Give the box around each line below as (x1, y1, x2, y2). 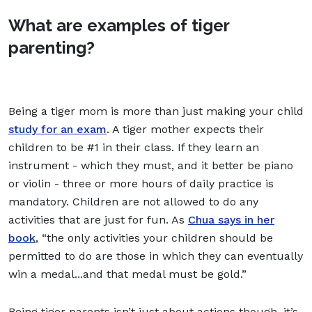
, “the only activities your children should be (36, 231, 273, 244)
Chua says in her (188, 212, 274, 226)
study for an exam (8, 122, 107, 136)
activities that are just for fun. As (8, 212, 188, 226)
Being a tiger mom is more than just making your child (8, 104, 304, 118)
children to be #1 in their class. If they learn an (8, 140, 259, 154)
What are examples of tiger (8, 15, 229, 36)
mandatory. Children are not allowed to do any (8, 194, 258, 208)
